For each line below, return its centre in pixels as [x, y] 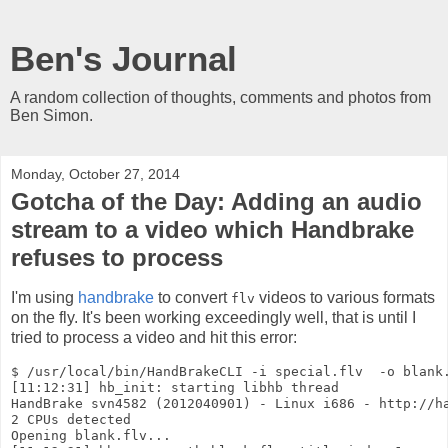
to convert [192, 297]
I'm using [44, 297]
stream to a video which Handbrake [212, 229]
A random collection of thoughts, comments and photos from [220, 97]
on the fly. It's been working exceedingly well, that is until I [213, 317]
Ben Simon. [51, 115]
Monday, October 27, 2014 [95, 174]
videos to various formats [345, 297]
